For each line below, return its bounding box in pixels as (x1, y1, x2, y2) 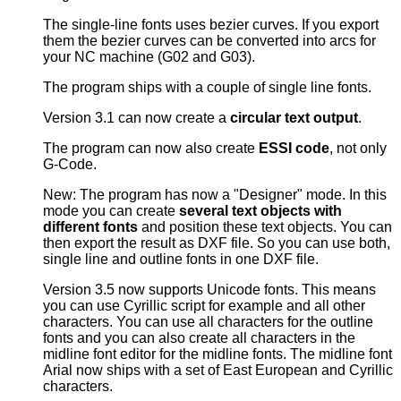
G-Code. (43, 157, 97, 173)
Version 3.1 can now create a (43, 110, 230, 126)
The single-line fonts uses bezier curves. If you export (43, 17, 379, 33)
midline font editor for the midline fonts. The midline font (43, 346, 392, 363)
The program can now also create (43, 141, 259, 157)
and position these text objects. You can (138, 219, 392, 235)
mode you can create (43, 203, 179, 219)
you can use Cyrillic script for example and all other (43, 298, 365, 314)
